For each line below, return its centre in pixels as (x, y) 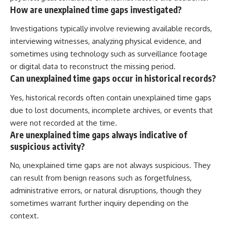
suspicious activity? (47, 146)
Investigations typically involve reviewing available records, (111, 29)
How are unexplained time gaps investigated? (96, 9)
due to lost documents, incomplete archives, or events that (111, 110)
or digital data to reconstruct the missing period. (93, 67)
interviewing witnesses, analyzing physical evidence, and (106, 41)
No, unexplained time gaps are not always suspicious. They (110, 165)
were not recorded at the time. (64, 123)
